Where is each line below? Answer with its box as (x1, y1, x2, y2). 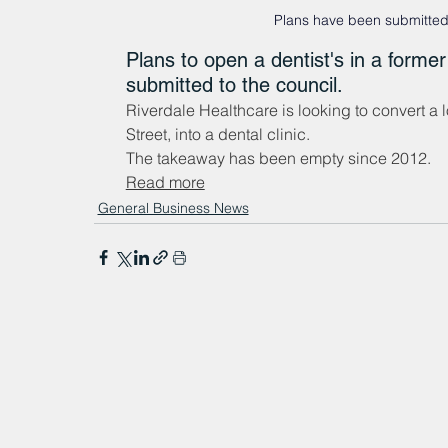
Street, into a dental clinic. (125, 124, 310, 145)
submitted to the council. (125, 73, 343, 98)
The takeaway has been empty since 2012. (125, 148, 431, 169)
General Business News (97, 199, 249, 218)
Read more (125, 172, 205, 193)
